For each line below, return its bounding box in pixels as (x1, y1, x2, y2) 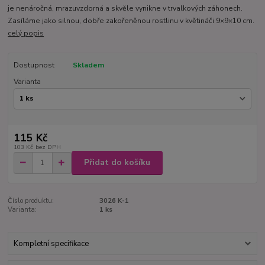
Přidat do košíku (84, 157, 150, 169)
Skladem (72, 60, 104, 70)
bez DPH (35, 143, 61, 152)
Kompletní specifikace (13, 238, 89, 250)
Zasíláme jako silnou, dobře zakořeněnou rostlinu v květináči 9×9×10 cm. (8, 15, 255, 25)
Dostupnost (13, 60, 54, 70)
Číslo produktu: (8, 196, 54, 205)
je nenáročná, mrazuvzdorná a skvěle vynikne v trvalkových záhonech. (8, 3, 243, 13)
